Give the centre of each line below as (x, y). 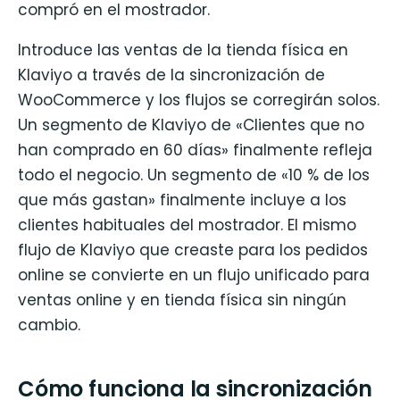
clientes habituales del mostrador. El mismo (187, 225)
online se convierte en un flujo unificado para (194, 275)
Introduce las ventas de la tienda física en (183, 50)
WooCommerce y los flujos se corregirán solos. (199, 100)
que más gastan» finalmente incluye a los (182, 200)
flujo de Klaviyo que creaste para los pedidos (193, 250)
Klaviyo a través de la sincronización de (171, 75)
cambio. (49, 325)
